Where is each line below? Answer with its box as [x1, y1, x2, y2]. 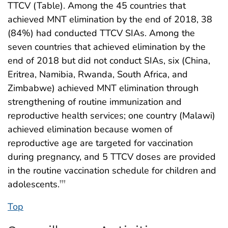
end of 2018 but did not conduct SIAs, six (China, [8, 54, 210, 67]
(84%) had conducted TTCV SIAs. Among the [8, 27, 195, 40]
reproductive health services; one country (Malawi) [8, 109, 215, 122]
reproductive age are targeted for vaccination [8, 137, 193, 150]
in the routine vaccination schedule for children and [8, 164, 216, 177]
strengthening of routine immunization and [8, 96, 182, 108]
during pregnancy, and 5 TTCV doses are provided [8, 151, 216, 163]
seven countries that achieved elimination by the [8, 41, 206, 53]
